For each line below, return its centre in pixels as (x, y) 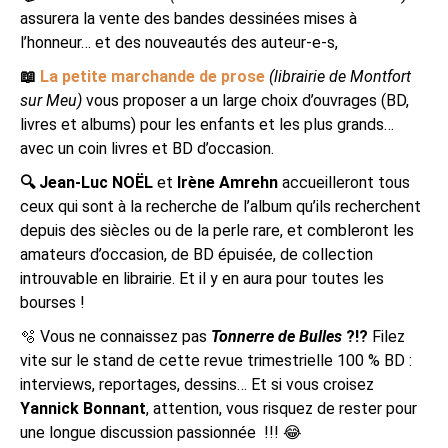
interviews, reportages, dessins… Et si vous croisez (197, 384)
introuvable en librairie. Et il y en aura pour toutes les (202, 278)
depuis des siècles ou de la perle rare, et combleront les (217, 230)
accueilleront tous (344, 182)
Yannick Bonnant (83, 408)
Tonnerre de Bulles (276, 336)
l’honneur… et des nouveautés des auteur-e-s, (179, 42)
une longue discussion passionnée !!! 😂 (161, 432)
